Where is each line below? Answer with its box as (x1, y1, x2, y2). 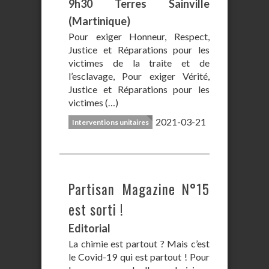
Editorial (68, 222, 110, 235)
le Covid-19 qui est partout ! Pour (68, 251, 210, 262)
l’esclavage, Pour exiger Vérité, (68, 70, 210, 82)
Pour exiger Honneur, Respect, (68, 31, 210, 42)
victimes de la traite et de (68, 57, 210, 68)
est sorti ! (68, 199, 124, 220)
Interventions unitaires (72, 118, 149, 127)
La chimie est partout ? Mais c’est (68, 238, 210, 249)
